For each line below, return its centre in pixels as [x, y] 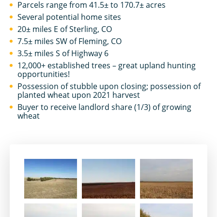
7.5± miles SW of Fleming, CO [70, 41]
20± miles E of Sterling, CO [65, 29]
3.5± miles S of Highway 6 [63, 53]
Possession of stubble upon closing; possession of [109, 86]
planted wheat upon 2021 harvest [79, 95]
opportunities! [44, 74]
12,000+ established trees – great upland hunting [107, 65]
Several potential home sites [69, 17]
